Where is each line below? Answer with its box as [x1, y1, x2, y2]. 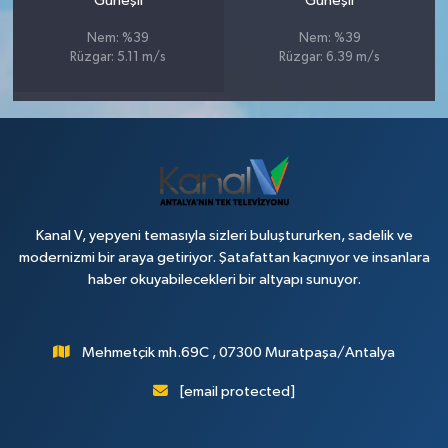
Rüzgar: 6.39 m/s [279, 50, 381, 64]
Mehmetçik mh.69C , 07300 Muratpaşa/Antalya [81, 345, 395, 360]
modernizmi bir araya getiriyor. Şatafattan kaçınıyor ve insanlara [18, 250, 430, 265]
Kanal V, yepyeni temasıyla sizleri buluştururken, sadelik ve [35, 228, 413, 243]
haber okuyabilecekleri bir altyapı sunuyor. [87, 272, 361, 287]
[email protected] [179, 384, 295, 399]
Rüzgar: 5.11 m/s [70, 50, 167, 64]
